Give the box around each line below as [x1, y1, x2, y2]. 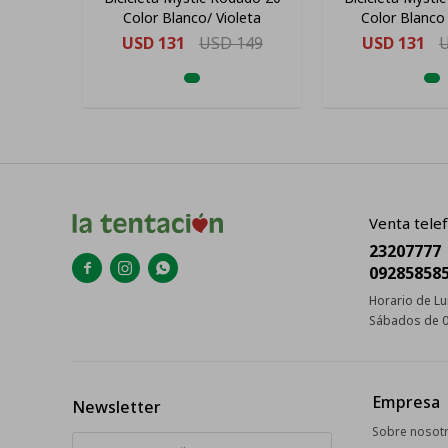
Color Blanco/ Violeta [123, 8, 261, 27]
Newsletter [72, 396, 161, 418]
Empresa [372, 391, 440, 413]
